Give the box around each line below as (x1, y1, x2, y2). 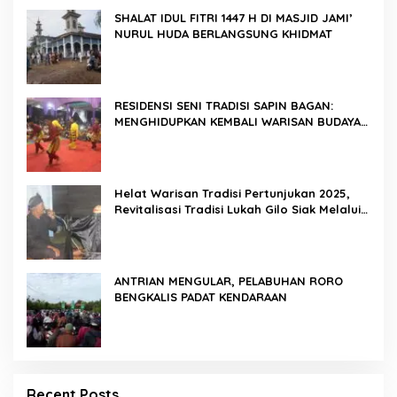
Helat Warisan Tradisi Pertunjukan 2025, (114, 186, 350, 201)
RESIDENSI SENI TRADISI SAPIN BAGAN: (114, 98, 333, 113)
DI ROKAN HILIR (114, 130, 203, 145)
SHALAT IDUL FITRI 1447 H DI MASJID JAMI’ (114, 11, 353, 26)
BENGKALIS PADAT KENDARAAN (114, 290, 287, 305)
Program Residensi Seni (114, 218, 253, 233)
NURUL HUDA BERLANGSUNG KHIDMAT (114, 27, 332, 42)
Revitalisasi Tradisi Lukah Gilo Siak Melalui (114, 202, 361, 217)
